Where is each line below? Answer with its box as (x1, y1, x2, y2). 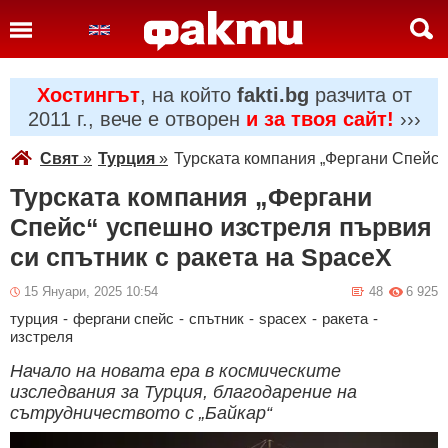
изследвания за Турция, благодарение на (10, 382, 357, 402)
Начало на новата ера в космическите (10, 361, 341, 381)
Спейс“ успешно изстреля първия (10, 213, 432, 241)
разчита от (308, 84, 412, 106)
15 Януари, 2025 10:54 (24, 284, 158, 299)
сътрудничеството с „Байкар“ (10, 403, 272, 423)
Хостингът (36, 84, 140, 106)
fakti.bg (236, 84, 309, 106)
